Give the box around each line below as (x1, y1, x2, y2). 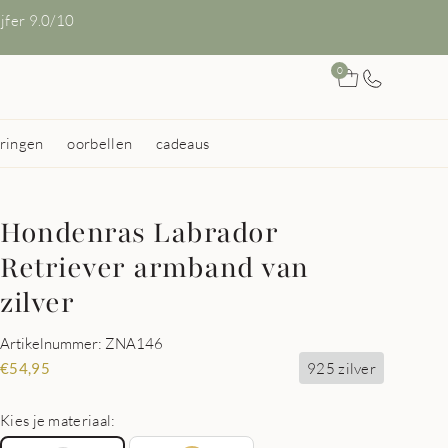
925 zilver (307, 358, 376, 377)
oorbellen (67, 134, 133, 152)
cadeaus (156, 134, 210, 152)
